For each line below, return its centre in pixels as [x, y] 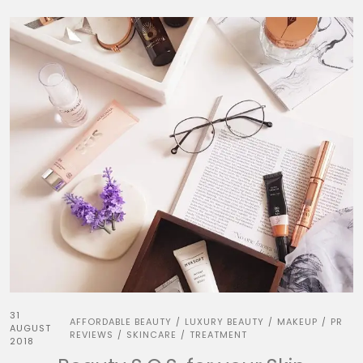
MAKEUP [297, 322]
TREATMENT [218, 335]
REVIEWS [91, 335]
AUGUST [30, 328]
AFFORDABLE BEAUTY [120, 322]
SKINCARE [151, 335]
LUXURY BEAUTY [224, 322]
